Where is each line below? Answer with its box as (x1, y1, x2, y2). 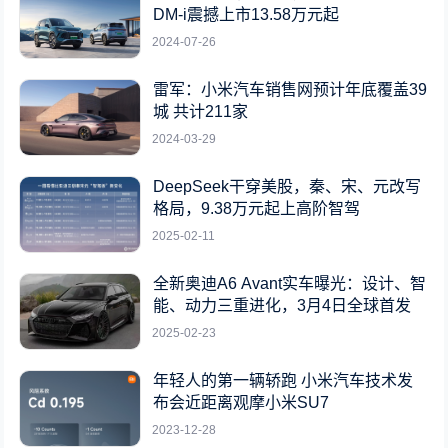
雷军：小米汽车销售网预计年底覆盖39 (153, 81, 428, 99)
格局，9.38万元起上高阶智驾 (153, 200, 361, 218)
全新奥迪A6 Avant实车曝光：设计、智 (153, 275, 427, 293)
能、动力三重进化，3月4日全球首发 (153, 297, 412, 315)
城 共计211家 (153, 103, 249, 121)
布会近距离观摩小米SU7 (153, 394, 330, 412)
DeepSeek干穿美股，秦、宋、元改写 (153, 178, 422, 196)
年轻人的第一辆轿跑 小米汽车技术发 (153, 372, 414, 390)
